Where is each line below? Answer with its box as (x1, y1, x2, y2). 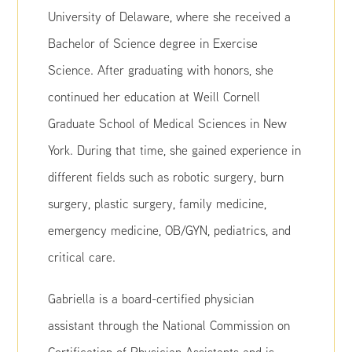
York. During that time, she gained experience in (48, 142, 302, 158)
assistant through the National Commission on (48, 317, 291, 333)
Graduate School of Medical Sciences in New (48, 115, 288, 131)
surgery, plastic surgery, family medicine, (48, 196, 267, 211)
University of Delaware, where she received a (48, 9, 291, 24)
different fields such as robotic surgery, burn (48, 169, 284, 185)
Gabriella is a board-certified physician (48, 291, 255, 306)
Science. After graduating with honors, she (48, 62, 274, 78)
